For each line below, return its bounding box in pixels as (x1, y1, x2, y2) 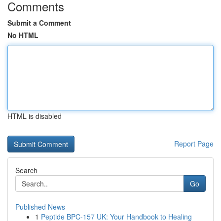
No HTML (7, 30, 38, 40)
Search (15, 165, 37, 175)
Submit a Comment (7, 18, 71, 28)
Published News (15, 202, 65, 212)
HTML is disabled (7, 111, 62, 121)
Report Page (174, 139, 214, 148)
